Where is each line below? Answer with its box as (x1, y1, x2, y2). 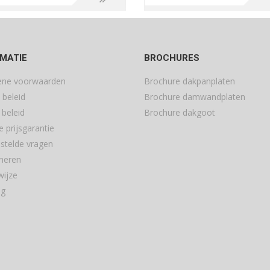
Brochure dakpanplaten (144, 75, 235, 87)
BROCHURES (144, 52, 199, 63)
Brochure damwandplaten (144, 90, 245, 102)
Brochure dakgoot (144, 106, 215, 118)
